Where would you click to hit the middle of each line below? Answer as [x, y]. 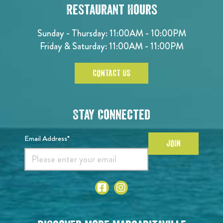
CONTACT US [111, 73]
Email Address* [47, 138]
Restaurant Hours [111, 10]
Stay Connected [111, 115]
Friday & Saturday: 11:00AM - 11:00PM [111, 46]
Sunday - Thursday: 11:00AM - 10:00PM [111, 33]
